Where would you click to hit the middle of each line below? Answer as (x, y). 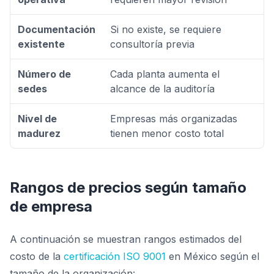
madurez (39, 133)
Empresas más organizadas (174, 119)
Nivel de (37, 119)
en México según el (213, 256)
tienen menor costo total (167, 133)
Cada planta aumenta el (165, 74)
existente (41, 44)
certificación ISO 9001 (115, 256)
